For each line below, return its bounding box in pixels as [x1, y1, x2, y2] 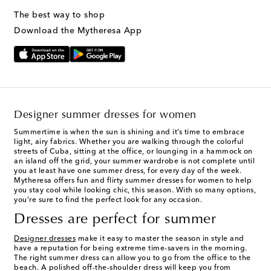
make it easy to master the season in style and [76, 235, 244, 243]
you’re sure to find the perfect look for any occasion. [14, 197, 202, 204]
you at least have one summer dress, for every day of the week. [14, 168, 241, 175]
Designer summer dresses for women [14, 110, 197, 122]
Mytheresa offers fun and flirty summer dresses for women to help [14, 177, 252, 185]
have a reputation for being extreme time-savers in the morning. [14, 245, 247, 253]
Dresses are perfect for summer [14, 212, 216, 227]
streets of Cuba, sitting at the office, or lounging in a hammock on [14, 148, 253, 156]
